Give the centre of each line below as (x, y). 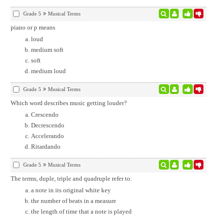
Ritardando (46, 147)
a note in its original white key (71, 190)
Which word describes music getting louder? (69, 103)
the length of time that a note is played (81, 211)
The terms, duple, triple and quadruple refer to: (71, 178)
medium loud (48, 71)
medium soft (47, 50)
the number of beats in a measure (73, 201)
